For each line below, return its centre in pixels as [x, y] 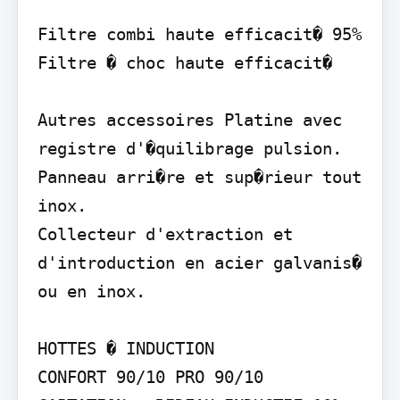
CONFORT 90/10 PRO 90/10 [150, 376]
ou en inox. [91, 291]
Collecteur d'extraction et [165, 233]
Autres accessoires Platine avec [189, 119]
